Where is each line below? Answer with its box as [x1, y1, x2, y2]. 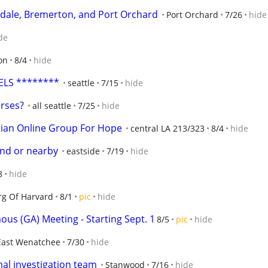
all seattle [32, 100, 71, 111]
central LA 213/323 [130, 123, 205, 134]
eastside [66, 145, 100, 157]
